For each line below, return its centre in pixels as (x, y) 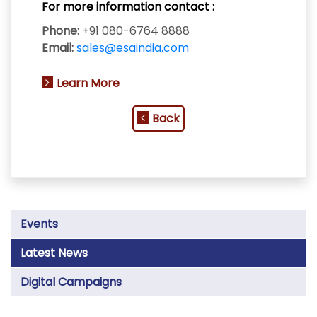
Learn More (88, 83)
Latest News (54, 253)
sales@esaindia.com (133, 47)
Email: (58, 47)
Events (39, 224)
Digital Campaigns (71, 282)
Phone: (60, 30)
